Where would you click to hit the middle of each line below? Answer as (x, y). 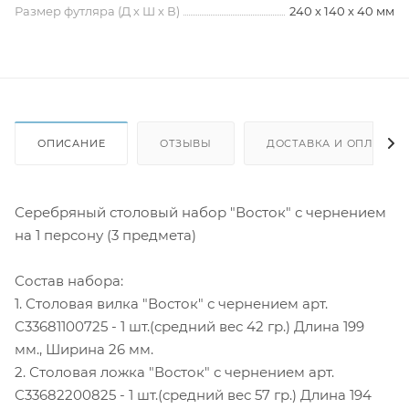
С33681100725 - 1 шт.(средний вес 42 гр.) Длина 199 (189, 326)
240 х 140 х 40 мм (342, 11)
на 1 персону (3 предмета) (105, 235)
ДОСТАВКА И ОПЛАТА (331, 143)
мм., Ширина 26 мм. (84, 349)
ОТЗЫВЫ (186, 143)
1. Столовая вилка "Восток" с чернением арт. (171, 303)
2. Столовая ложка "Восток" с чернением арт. (174, 372)
